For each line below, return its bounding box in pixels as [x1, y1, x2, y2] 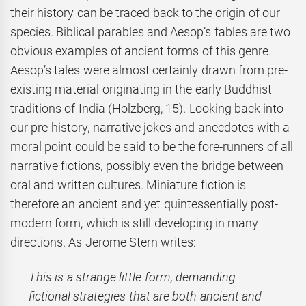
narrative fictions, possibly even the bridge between [10, 158, 283, 173]
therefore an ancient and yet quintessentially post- [10, 197, 278, 212]
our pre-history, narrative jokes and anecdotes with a [10, 120, 290, 135]
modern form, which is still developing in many [10, 216, 259, 231]
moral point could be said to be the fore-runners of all [10, 139, 293, 154]
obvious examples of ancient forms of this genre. [10, 44, 272, 59]
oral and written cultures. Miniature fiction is [10, 178, 246, 193]
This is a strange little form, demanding [29, 269, 236, 284]
